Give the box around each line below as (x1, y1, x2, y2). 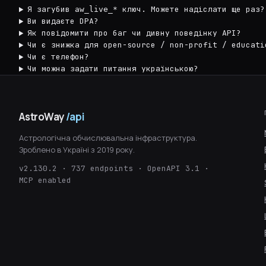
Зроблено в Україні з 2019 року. (19, 144, 135, 156)
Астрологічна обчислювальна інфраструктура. (19, 132, 197, 144)
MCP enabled (19, 175, 71, 186)
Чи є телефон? (27, 52, 89, 62)
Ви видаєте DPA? (27, 16, 99, 27)
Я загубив (27, 4, 75, 15)
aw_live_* (74, 5, 118, 14)
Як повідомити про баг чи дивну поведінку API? (27, 28, 241, 39)
